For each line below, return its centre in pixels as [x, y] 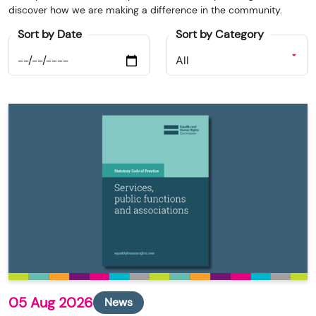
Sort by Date [50, 35]
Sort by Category [220, 35]
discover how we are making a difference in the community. [145, 10]
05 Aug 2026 [51, 303]
